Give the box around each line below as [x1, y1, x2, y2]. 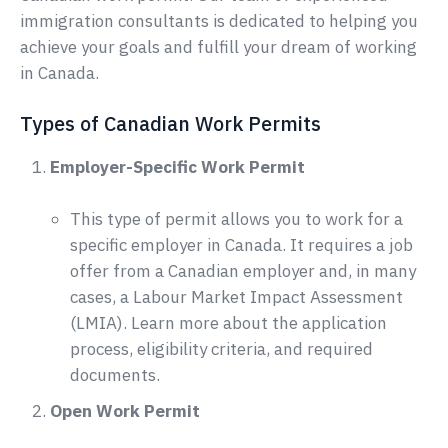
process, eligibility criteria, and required [70, 337, 373, 360]
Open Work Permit [50, 399, 200, 422]
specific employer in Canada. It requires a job [70, 233, 413, 256]
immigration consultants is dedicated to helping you [20, 9, 418, 32]
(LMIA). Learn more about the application [70, 311, 387, 334]
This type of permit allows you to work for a [70, 207, 403, 230]
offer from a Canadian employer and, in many [70, 259, 416, 282]
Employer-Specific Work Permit [50, 156, 305, 179]
